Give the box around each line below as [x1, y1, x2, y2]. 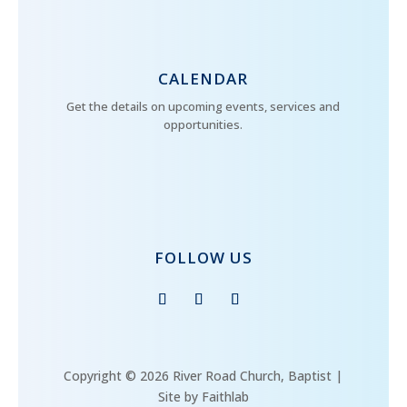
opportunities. [164, 116, 243, 134]
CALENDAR [158, 68, 249, 90]
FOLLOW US [154, 247, 253, 269]
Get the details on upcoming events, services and [66, 98, 341, 115]
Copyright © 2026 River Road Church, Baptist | [64, 367, 343, 385]
